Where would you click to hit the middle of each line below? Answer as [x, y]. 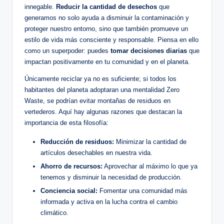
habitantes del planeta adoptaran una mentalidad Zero [102, 90]
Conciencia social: [69, 191]
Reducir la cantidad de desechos [106, 7]
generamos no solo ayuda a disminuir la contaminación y [107, 18]
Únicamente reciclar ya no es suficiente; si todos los [100, 79]
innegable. [40, 7]
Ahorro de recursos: [71, 166]
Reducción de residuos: [77, 142]
